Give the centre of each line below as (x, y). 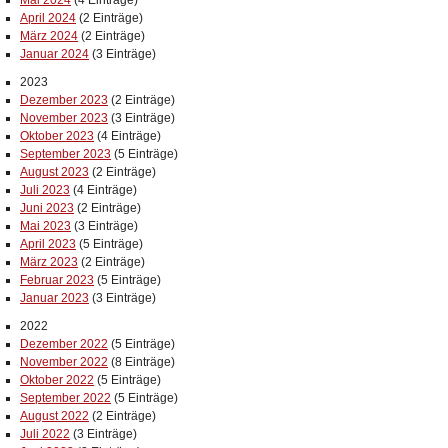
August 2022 (54, 416)
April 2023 (48, 244)
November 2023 (64, 118)
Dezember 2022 (64, 344)
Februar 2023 (57, 280)
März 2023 (49, 262)
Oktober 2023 (57, 136)
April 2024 (48, 18)
